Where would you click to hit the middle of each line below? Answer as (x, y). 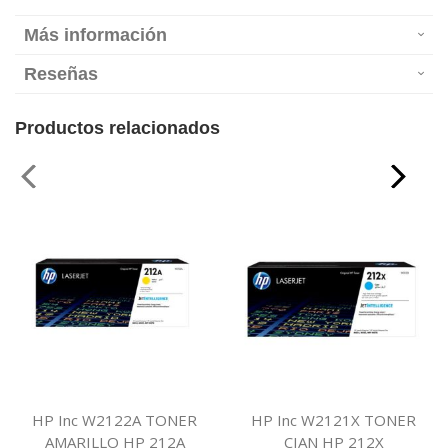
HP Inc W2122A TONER (114, 420)
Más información (95, 35)
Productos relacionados (117, 128)
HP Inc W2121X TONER (333, 420)
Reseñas (61, 74)
